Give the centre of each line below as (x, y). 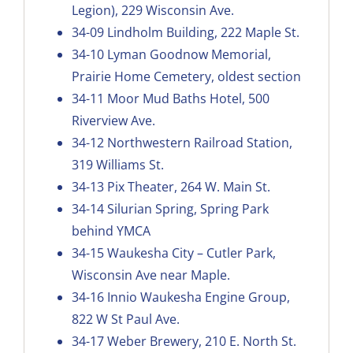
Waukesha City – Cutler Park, (191, 253)
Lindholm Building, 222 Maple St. (203, 32)
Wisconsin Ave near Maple (149, 275)
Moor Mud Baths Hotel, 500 (188, 98)
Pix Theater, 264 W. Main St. (188, 186)
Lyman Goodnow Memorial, (189, 54)
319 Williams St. (117, 164)
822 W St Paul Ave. (125, 319)
